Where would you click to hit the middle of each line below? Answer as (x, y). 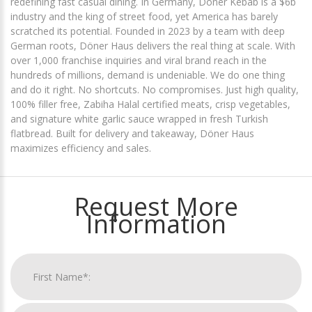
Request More (156, 207)
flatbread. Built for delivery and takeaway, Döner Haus (132, 134)
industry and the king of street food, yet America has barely (144, 17)
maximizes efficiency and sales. (81, 148)
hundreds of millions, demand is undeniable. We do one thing (148, 75)
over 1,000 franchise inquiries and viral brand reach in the (139, 61)
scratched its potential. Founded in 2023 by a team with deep (148, 31)
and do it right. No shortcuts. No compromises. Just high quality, (155, 90)
